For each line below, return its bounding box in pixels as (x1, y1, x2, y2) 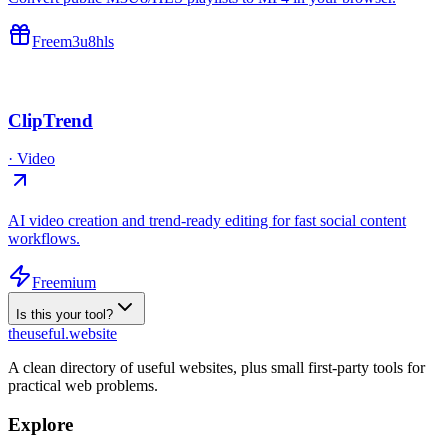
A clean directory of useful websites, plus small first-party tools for (8, 359, 425, 377)
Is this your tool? (16, 307, 113, 323)
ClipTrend (8, 109, 93, 131)
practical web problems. (8, 377, 158, 395)
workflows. (8, 230, 80, 248)
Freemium (32, 274, 96, 292)
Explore (8, 413, 73, 435)
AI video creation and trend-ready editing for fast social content (8, 212, 406, 230)
